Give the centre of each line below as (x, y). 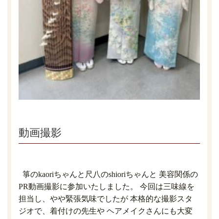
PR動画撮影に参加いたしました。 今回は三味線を (107, 187)
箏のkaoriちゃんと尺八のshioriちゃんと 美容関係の (108, 175)
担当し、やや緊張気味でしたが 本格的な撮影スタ (106, 199)
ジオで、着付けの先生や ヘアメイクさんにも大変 (106, 211)
